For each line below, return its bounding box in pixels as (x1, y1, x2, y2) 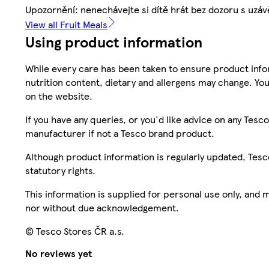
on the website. (25, 89, 92, 103)
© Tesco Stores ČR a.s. (25, 224, 124, 238)
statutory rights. (25, 163, 95, 178)
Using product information (25, 31, 202, 52)
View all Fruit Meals (25, 17, 107, 32)
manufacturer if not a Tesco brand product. (25, 126, 214, 141)
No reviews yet (25, 246, 92, 260)
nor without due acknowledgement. (25, 201, 179, 215)
